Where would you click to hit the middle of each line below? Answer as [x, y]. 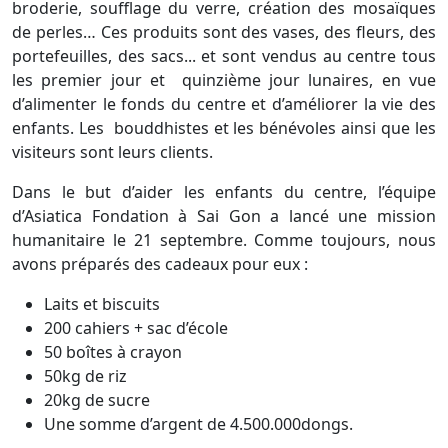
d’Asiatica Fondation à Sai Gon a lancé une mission [224, 215]
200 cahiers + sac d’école [136, 327]
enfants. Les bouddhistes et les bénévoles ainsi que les [224, 127]
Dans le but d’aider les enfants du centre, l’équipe [224, 191]
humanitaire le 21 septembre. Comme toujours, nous [224, 239]
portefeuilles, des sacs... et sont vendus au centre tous [224, 55]
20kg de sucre [97, 399]
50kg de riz [85, 375]
